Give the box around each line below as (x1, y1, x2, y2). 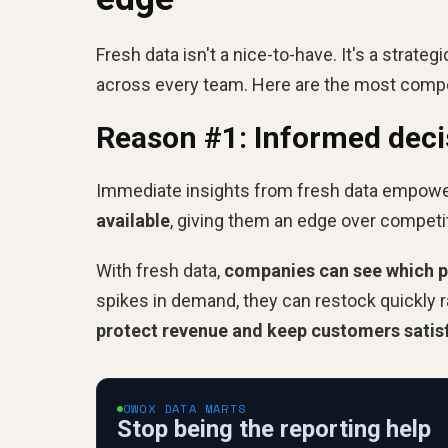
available (96, 209, 170, 231)
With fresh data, (96, 259, 224, 281)
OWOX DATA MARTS (123, 399, 246, 417)
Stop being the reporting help (117, 414, 432, 443)
